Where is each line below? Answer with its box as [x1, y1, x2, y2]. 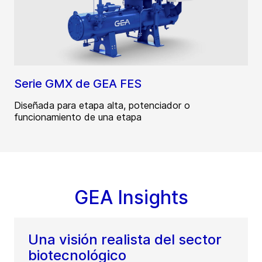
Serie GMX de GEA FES [14, 77, 142, 91]
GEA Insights [74, 186, 188, 209]
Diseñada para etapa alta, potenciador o [14, 99, 190, 112]
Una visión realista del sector [28, 231, 222, 249]
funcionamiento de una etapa [14, 111, 142, 123]
